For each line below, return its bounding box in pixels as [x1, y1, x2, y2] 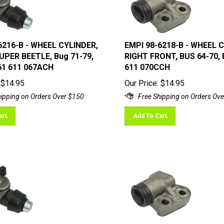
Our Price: [124, 74, 158, 83]
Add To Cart [132, 108, 167, 115]
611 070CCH [124, 58, 170, 67]
